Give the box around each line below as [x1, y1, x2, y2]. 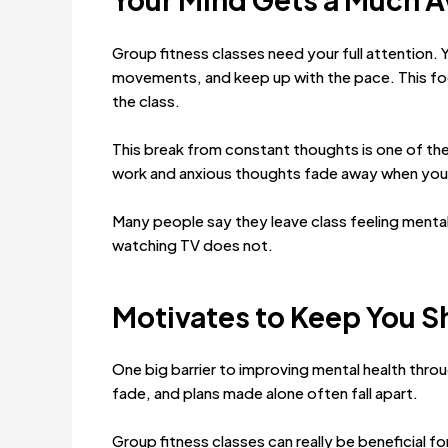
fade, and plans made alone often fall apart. [112, 383, 418, 403]
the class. [112, 90, 180, 110]
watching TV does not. [112, 234, 273, 254]
